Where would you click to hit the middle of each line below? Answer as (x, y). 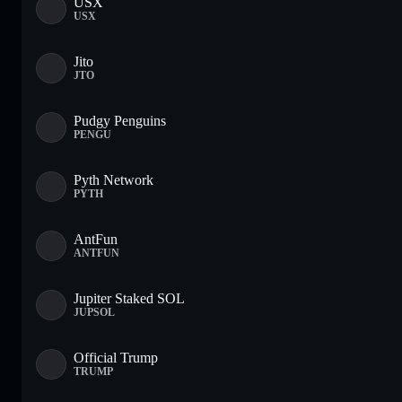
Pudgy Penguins (120, 121)
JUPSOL (94, 313)
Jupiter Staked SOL (129, 299)
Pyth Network (114, 180)
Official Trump (116, 358)
